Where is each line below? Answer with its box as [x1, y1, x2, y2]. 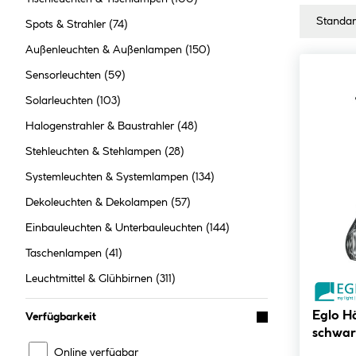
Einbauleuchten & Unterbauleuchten [25, 222, 206, 234]
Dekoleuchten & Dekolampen [25, 196, 171, 208]
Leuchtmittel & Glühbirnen [25, 273, 156, 284]
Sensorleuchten [25, 69, 104, 81]
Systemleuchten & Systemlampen [25, 171, 192, 183]
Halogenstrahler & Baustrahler [25, 120, 177, 132]
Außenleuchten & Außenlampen [25, 44, 185, 56]
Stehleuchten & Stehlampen [25, 145, 164, 157]
